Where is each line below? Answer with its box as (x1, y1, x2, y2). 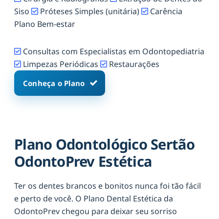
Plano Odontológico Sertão (14, 134, 195, 154)
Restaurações (107, 58, 159, 69)
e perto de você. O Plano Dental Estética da (14, 193, 173, 204)
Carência (150, 5, 182, 17)
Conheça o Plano (23, 78, 85, 88)
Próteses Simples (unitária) (38, 5, 141, 17)
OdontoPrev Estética (14, 152, 152, 171)
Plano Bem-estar (14, 18, 75, 29)
